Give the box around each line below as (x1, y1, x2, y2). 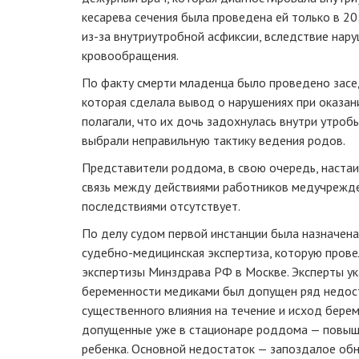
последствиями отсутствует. (82, 197, 240, 214)
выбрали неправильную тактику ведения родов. (82, 131, 345, 148)
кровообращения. (82, 46, 179, 63)
